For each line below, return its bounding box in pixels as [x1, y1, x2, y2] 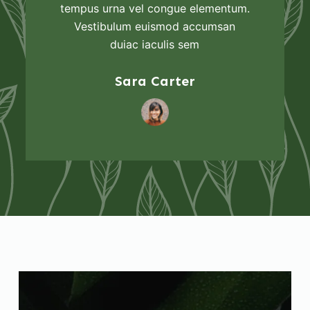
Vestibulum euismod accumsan [74, 19, 236, 34]
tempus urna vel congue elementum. [60, 1, 250, 16]
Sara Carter [114, 73, 195, 90]
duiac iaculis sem [110, 37, 200, 52]
